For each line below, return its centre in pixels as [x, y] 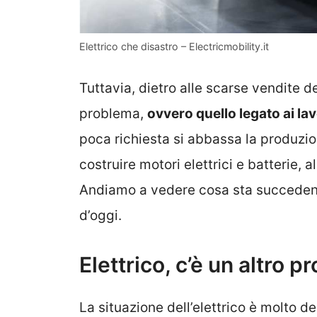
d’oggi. [100, 216]
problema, [113, 114]
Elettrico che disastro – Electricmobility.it [174, 46]
